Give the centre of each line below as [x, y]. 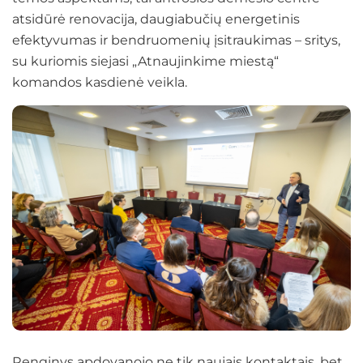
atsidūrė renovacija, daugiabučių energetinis [156, 19]
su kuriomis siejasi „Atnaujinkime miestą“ [145, 61]
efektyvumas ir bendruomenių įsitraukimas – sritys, [176, 40]
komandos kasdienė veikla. [100, 82]
